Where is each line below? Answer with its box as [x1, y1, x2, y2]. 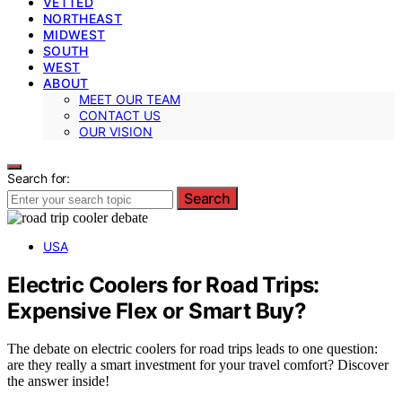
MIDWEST [43, 26, 106, 42]
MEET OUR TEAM [79, 91, 180, 107]
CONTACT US [79, 107, 161, 123]
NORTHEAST [43, 10, 123, 26]
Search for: [7, 170, 71, 186]
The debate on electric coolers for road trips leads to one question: [7, 341, 378, 357]
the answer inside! [7, 373, 109, 389]
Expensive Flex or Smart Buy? [7, 297, 307, 324]
